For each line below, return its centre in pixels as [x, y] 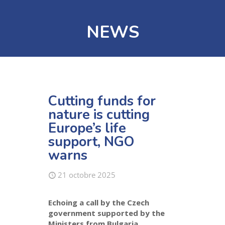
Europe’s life [87, 128]
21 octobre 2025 [87, 175]
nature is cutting [99, 115]
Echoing [64, 203]
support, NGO [91, 142]
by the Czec [122, 203]
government [72, 213]
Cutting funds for [102, 101]
